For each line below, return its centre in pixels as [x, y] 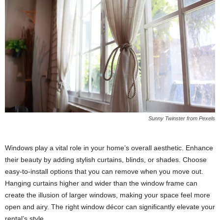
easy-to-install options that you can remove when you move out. [104, 172]
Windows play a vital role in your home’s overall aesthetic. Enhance [109, 148]
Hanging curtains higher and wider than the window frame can [101, 183]
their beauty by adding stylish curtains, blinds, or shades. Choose [106, 160]
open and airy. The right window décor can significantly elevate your [110, 207]
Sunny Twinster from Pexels [182, 119]
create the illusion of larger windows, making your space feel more [108, 195]
